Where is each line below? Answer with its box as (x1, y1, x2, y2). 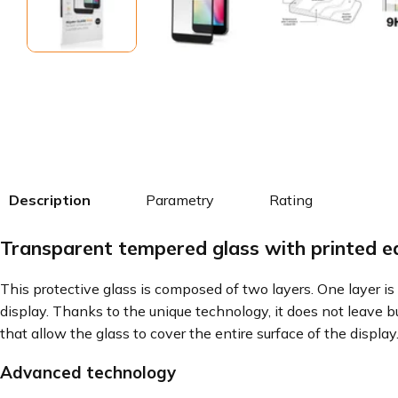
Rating (269, 191, 313, 209)
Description (9, 191, 91, 209)
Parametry (146, 191, 214, 209)
